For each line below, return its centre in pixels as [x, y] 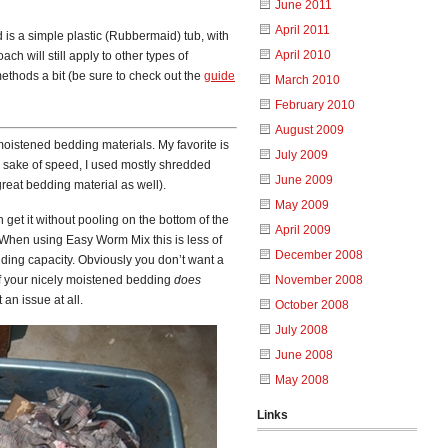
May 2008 [302, 380]
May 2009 [302, 205]
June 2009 [304, 180]
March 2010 [307, 80]
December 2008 [319, 255]
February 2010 [315, 105]
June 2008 [304, 355]
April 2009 [303, 230]
